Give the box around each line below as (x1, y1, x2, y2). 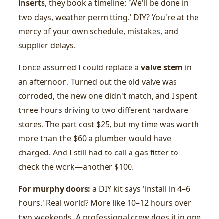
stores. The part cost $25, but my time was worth (18, 119, 199, 130)
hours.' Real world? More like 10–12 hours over (18, 197, 191, 208)
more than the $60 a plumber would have (18, 133, 171, 144)
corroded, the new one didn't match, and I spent (18, 90, 197, 101)
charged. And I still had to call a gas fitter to (18, 147, 178, 158)
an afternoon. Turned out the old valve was (18, 76, 177, 87)
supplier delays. (18, 40, 76, 51)
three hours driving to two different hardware (18, 105, 188, 115)
